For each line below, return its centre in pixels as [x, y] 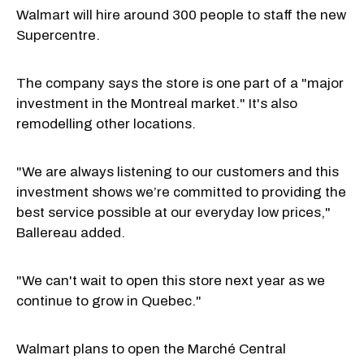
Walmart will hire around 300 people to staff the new [181, 15]
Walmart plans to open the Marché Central [151, 349]
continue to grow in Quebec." [109, 301]
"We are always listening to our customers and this [178, 171]
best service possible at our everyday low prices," [173, 212]
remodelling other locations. [106, 123]
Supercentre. [58, 35]
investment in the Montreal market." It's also [157, 103]
